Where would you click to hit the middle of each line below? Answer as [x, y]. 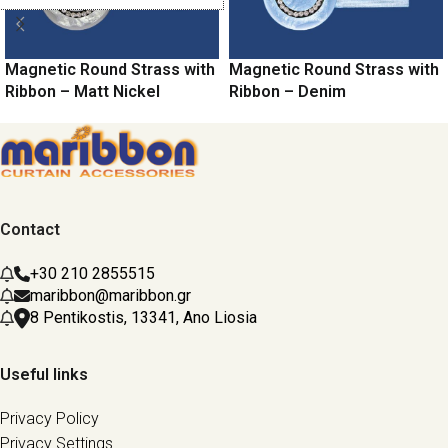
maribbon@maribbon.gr [110, 296]
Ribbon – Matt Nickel [82, 91]
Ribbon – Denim [287, 91]
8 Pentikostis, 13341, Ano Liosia [143, 318]
